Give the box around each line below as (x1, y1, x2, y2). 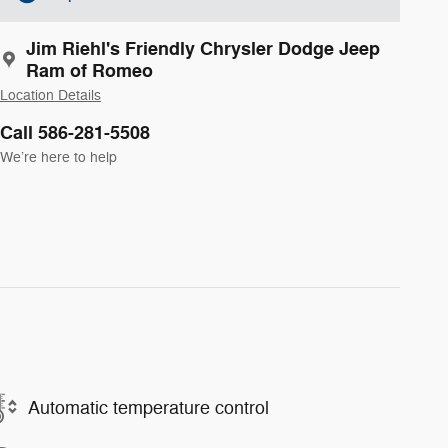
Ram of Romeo (26, 58, 153, 83)
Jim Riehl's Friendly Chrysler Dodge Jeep (26, 36, 380, 61)
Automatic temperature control (28, 396, 269, 419)
